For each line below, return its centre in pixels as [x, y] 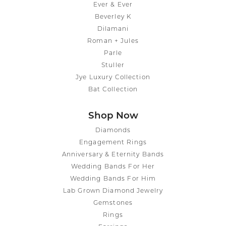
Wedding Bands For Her [113, 167]
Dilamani [113, 29]
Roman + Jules [113, 41]
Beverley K [113, 17]
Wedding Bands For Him [113, 179]
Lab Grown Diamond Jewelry [113, 191]
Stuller [113, 65]
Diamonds [113, 130]
